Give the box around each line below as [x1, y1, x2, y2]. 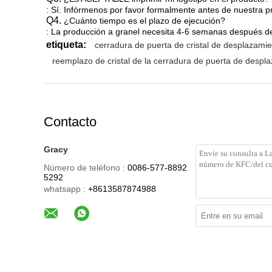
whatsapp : [44, 184, 86, 194]
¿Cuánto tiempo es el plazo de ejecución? [64, 16, 225, 25]
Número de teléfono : [44, 163, 125, 172]
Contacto [44, 114, 97, 129]
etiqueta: [46, 39, 86, 50]
